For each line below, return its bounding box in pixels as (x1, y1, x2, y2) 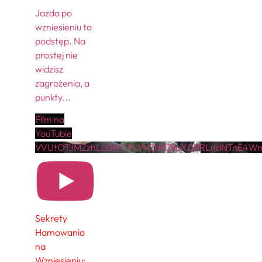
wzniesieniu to (35, 20, 92, 33)
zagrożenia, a (35, 77, 89, 89)
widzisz (35, 63, 63, 75)
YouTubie (35, 127, 72, 139)
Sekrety (35, 212, 67, 225)
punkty (35, 91, 62, 103)
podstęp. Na (35, 35, 85, 47)
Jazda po (35, 6, 72, 19)
